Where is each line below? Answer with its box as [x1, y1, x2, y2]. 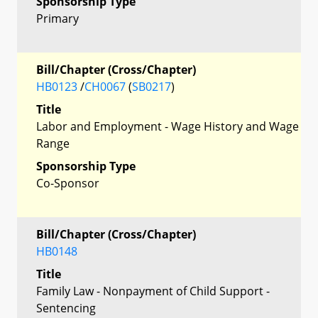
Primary [36, 10, 79, 26]
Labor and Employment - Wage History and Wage [36, 118, 299, 134]
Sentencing [36, 300, 96, 316]
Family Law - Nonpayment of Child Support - [36, 283, 270, 299]
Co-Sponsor [36, 175, 99, 191]
